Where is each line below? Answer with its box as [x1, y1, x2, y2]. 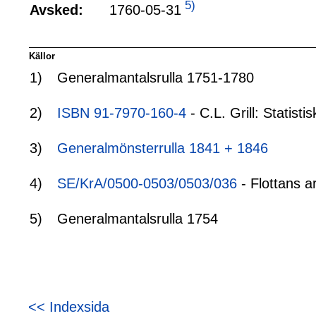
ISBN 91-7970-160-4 [57, 105, 186, 121]
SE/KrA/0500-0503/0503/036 [57, 176, 237, 192]
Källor [29, 51, 55, 61]
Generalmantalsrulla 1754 [57, 211, 218, 227]
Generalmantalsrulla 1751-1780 [57, 70, 254, 86]
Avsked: [30, 2, 83, 18]
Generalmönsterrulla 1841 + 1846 [57, 140, 268, 157]
